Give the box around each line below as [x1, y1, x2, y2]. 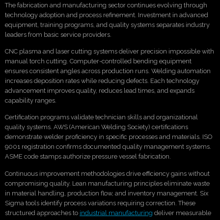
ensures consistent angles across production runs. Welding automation [5, 67, 211, 75]
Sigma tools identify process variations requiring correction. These [5, 199, 195, 207]
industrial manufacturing [80, 209, 153, 217]
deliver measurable [153, 209, 211, 217]
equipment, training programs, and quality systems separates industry [5, 21, 210, 28]
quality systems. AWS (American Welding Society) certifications [5, 123, 188, 131]
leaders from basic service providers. [5, 30, 111, 38]
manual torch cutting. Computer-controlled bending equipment [5, 57, 192, 65]
